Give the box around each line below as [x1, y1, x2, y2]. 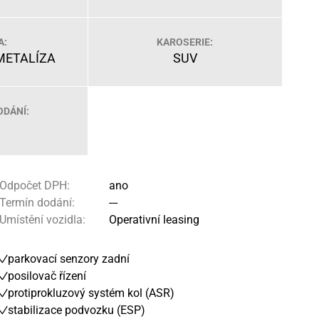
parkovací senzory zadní [8, 252, 130, 266]
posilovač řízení [8, 269, 86, 283]
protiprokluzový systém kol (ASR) [8, 286, 174, 300]
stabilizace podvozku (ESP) [8, 303, 145, 317]
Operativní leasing [106, 213, 199, 226]
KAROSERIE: [157, 36, 214, 48]
